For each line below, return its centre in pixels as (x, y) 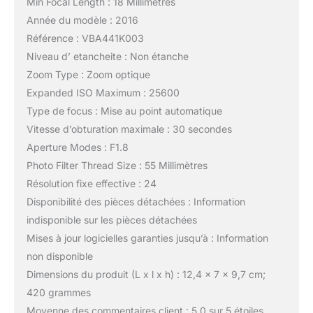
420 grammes (58, 293)
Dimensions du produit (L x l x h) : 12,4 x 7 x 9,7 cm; (146, 275)
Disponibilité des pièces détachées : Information (136, 202)
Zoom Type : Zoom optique (88, 75)
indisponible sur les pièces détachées (111, 220)
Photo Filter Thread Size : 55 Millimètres (117, 166)
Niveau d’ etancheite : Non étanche (107, 57)
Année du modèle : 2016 (82, 20)
